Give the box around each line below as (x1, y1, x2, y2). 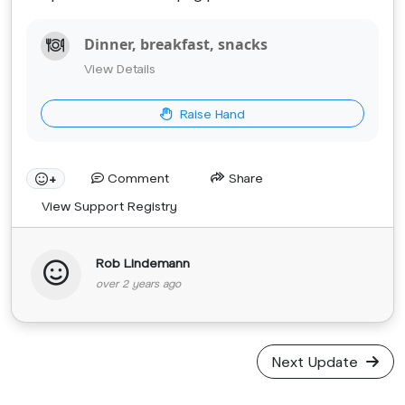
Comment (104, 170, 170, 186)
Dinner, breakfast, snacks (84, 34, 268, 55)
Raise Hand (176, 106, 245, 122)
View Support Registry (42, 198, 177, 214)
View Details (84, 61, 155, 77)
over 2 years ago (95, 277, 181, 291)
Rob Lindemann (95, 255, 190, 271)
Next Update (272, 353, 363, 371)
